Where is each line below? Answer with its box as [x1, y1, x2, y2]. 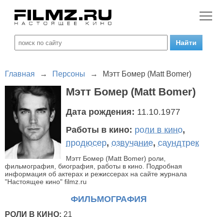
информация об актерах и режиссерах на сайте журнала [5, 170, 187, 178]
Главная [5, 70, 35, 78]
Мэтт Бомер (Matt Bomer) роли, [66, 155, 166, 162]
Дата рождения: [66, 107, 137, 117]
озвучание [111, 138, 153, 148]
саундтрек [158, 138, 199, 148]
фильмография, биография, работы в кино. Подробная [5, 162, 182, 170]
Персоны [52, 70, 85, 78]
